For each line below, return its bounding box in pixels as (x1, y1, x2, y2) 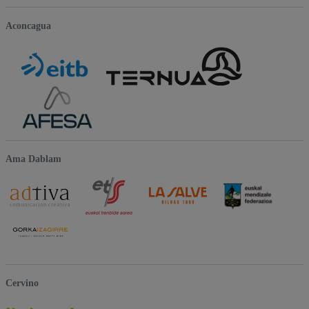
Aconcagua (6, 20, 51, 31)
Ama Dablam (6, 154, 61, 165)
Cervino (6, 278, 39, 289)
